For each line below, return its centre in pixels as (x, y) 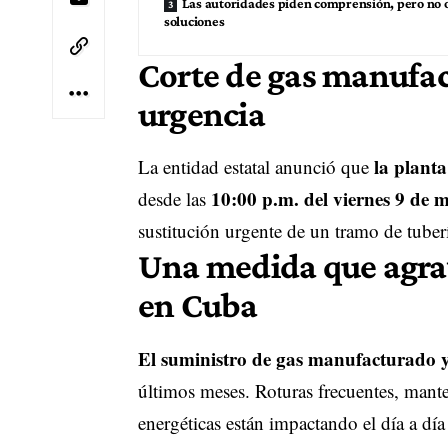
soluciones (194, 21)
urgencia (201, 114)
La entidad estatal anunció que (255, 167)
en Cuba (197, 305)
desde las (174, 199)
